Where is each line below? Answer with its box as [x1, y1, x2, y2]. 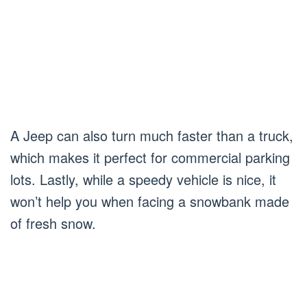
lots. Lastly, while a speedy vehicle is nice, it [10, 169, 276, 189]
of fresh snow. [10, 213, 96, 233]
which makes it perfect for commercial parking [10, 147, 290, 167]
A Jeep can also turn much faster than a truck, [10, 125, 293, 145]
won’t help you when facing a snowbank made [10, 191, 289, 211]
